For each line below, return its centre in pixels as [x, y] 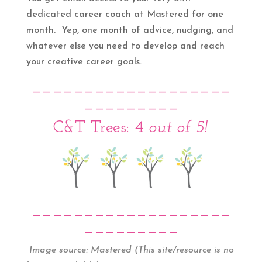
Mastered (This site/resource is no [162, 250]
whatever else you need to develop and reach [125, 46]
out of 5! [176, 127]
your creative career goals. [84, 62]
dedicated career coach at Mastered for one [125, 14]
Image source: [58, 250]
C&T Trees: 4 [99, 127]
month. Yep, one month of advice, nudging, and [130, 30]
